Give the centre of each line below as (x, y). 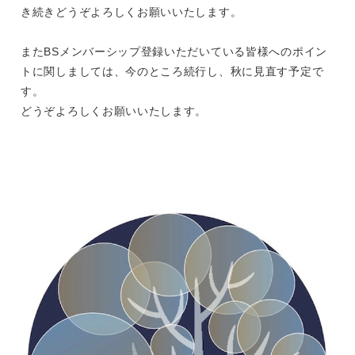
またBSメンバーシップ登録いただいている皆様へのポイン (174, 52)
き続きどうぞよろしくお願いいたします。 (132, 12)
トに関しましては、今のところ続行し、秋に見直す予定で (172, 71)
